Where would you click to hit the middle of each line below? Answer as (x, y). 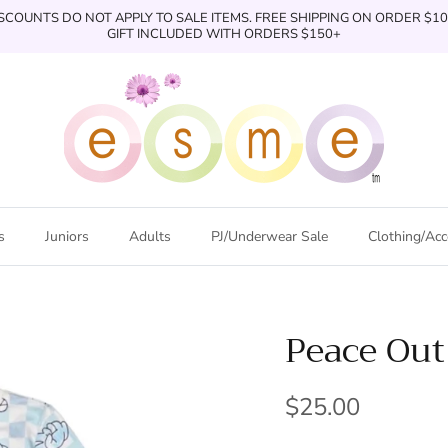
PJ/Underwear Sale (269, 236)
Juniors (67, 236)
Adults (150, 236)
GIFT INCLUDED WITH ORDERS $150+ (224, 34)
